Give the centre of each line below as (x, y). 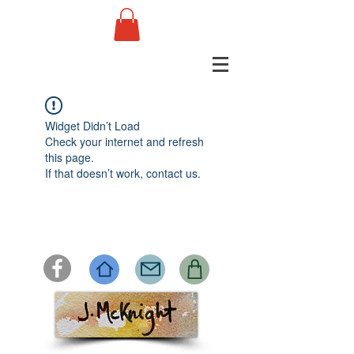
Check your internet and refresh (124, 141)
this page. (70, 157)
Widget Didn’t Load (92, 125)
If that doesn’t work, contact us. (123, 173)
